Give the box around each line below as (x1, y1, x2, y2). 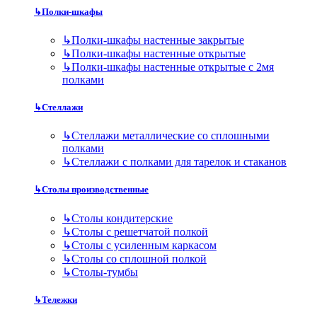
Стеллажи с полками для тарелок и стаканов (71, 156, 287, 168)
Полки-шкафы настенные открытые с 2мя (71, 60, 274, 73)
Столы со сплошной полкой (71, 252, 207, 265)
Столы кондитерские (71, 212, 173, 224)
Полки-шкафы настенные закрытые (71, 33, 244, 46)
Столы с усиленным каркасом (71, 238, 217, 251)
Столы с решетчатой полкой (71, 225, 208, 238)
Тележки (42, 294, 77, 305)
